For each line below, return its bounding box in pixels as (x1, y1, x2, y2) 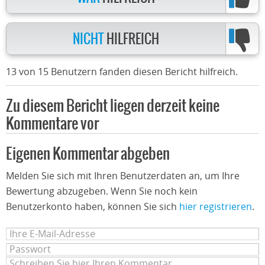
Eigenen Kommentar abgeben (6, 144, 170, 164)
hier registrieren (179, 200, 252, 213)
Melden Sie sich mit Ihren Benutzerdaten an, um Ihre (6, 169, 240, 182)
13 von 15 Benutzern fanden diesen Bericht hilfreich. (6, 65, 238, 78)
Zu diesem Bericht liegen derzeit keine (6, 96, 219, 116)
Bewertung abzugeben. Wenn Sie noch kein (6, 185, 198, 198)
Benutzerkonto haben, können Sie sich (6, 200, 179, 213)
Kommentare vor (6, 114, 99, 134)
